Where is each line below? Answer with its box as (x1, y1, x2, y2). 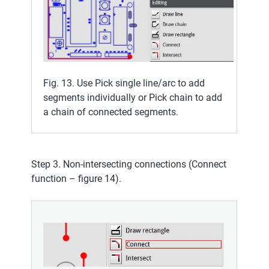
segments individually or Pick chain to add (43, 92, 222, 104)
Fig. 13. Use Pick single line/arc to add (43, 77, 205, 89)
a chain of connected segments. (43, 106, 178, 118)
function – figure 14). (31, 172, 121, 184)
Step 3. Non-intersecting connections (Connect (31, 158, 226, 170)
